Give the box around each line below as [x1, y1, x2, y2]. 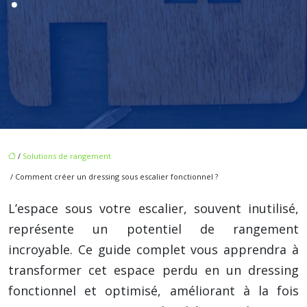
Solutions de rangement [23, 151, 111, 161]
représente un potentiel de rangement [8, 221, 299, 237]
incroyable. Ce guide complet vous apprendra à [8, 241, 299, 258]
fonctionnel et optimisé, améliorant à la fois [8, 282, 299, 299]
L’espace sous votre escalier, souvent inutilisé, [8, 200, 299, 217]
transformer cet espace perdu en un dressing [8, 262, 299, 278]
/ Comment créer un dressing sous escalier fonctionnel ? [8, 171, 218, 182]
